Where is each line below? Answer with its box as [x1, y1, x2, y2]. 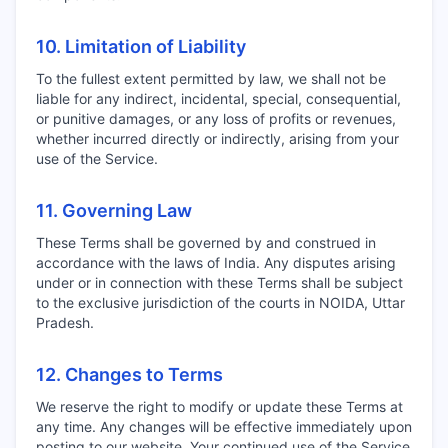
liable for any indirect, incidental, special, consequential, [36, 90, 401, 107]
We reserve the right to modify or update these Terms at [36, 398, 403, 415]
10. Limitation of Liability [36, 36, 246, 57]
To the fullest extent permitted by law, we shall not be [36, 70, 386, 87]
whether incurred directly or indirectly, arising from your [36, 130, 399, 147]
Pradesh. [36, 314, 94, 331]
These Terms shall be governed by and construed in [36, 234, 376, 251]
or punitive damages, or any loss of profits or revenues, [36, 110, 396, 127]
